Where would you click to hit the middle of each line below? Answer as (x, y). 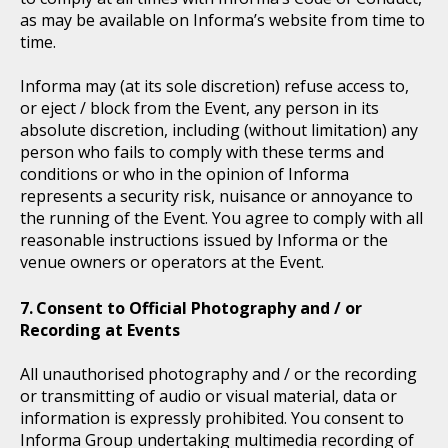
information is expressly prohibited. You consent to (212, 418)
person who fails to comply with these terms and (202, 152)
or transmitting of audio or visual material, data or (208, 396)
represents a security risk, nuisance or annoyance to (216, 196)
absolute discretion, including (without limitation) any (219, 130)
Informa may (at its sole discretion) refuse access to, (214, 86)
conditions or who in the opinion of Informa (184, 174)
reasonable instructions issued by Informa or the (204, 240)
